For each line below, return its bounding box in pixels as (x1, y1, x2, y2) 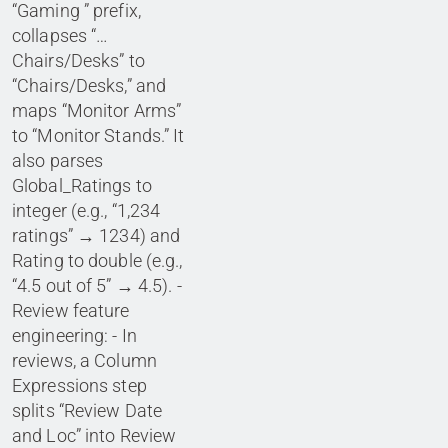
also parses (12, 150, 104, 172)
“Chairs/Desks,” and (12, 75, 167, 97)
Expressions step (12, 375, 147, 397)
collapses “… (12, 25, 109, 47)
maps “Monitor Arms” (12, 100, 182, 122)
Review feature (12, 300, 130, 322)
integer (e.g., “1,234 (12, 200, 161, 222)
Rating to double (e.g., (12, 250, 183, 272)
